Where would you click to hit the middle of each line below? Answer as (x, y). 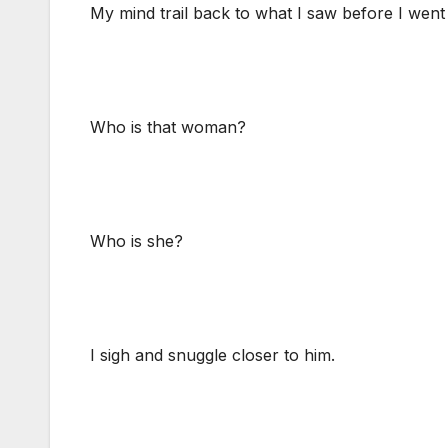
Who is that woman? (168, 127)
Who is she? (136, 241)
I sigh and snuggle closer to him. (212, 355)
